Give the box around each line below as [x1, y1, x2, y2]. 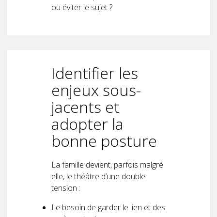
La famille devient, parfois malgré [51, 159, 163, 170]
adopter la [51, 113, 124, 134]
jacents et [51, 96, 120, 117]
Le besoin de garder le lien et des [51, 201, 165, 213]
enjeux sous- [51, 79, 141, 100]
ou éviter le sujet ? [51, 1, 112, 13]
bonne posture [51, 130, 157, 151]
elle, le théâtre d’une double [51, 170, 145, 182]
